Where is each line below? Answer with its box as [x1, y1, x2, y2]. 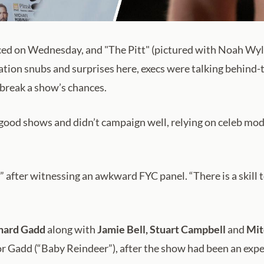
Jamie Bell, [97, 223, 148, 236]
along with [45, 223, 97, 236]
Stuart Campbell [150, 223, 226, 236]
